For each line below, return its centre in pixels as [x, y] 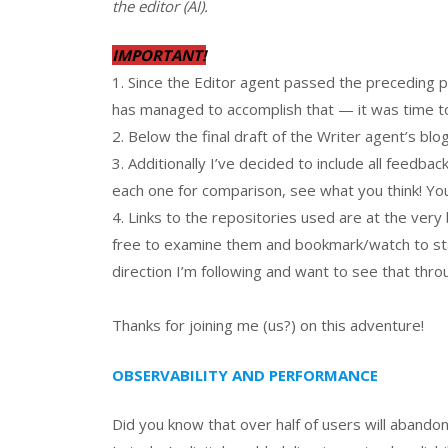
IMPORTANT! [159, 55]
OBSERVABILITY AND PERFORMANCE [245, 374]
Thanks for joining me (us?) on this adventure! [268, 325]
